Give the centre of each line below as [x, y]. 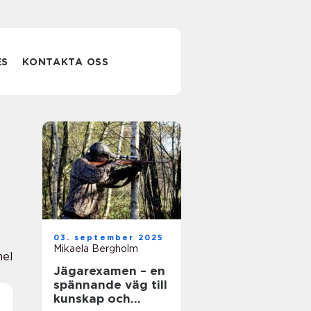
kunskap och [92, 299]
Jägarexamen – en [109, 271]
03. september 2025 [109, 237]
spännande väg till [110, 285]
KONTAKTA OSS [66, 62]
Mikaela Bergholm [96, 249]
